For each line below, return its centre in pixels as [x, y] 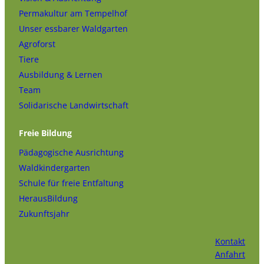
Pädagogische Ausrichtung [71, 153]
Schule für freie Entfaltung [71, 183]
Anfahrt [230, 255]
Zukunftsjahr [44, 214]
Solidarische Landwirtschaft [74, 105]
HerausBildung [48, 199]
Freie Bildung [45, 133]
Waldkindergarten [55, 168]
